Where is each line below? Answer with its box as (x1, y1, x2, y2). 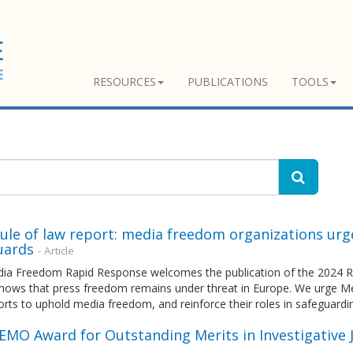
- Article (37, 243, 74, 258)
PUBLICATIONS (188, 74, 268, 89)
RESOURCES (93, 74, 156, 89)
